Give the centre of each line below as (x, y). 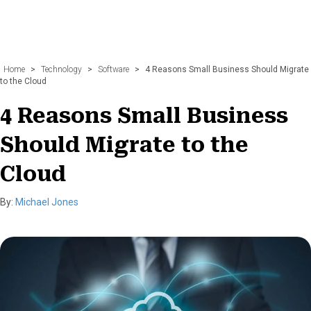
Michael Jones (47, 202)
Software (114, 69)
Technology (61, 69)
